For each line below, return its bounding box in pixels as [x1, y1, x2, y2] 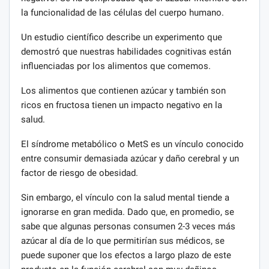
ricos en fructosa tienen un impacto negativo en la [21, 99, 222, 110]
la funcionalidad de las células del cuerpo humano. [21, 7, 224, 18]
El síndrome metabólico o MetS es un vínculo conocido [21, 138, 244, 150]
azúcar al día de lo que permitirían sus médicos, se [21, 235, 225, 246]
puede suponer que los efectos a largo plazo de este [21, 249, 231, 261]
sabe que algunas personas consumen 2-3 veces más [21, 220, 235, 232]
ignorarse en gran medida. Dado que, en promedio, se [21, 206, 234, 217]
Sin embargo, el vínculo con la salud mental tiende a [21, 192, 229, 203]
